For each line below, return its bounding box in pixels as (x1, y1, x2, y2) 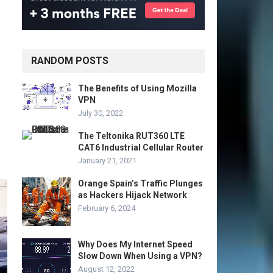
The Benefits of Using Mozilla (78, 83, 197, 93)
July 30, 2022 (78, 108, 123, 118)
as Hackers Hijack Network (78, 190, 187, 200)
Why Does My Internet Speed (78, 239, 193, 249)
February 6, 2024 (78, 204, 135, 213)
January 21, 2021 (78, 156, 136, 165)
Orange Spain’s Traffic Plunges (78, 179, 203, 188)
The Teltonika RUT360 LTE (78, 131, 185, 141)
